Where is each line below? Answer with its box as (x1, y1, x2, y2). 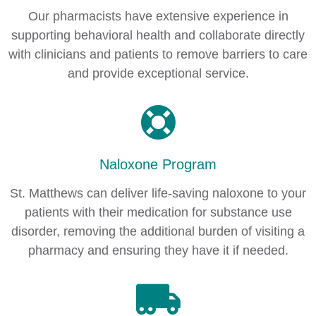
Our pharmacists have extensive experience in (28, 9, 288, 23)
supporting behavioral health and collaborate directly (11, 28, 305, 42)
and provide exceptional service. (67, 66, 249, 80)
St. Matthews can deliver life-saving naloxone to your (10, 186, 306, 200)
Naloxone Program (99, 157, 217, 172)
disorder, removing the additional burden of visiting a (11, 224, 305, 238)
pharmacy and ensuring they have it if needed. (28, 243, 288, 257)
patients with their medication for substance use (24, 205, 292, 219)
